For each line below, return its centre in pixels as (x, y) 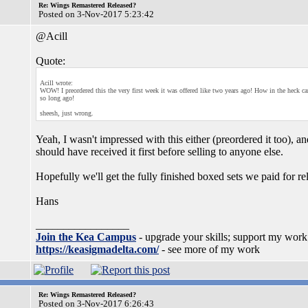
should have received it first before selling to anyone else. (159, 152)
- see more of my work (209, 249)
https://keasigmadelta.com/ (97, 249)
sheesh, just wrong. (67, 113)
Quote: (51, 61)
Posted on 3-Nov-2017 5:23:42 (96, 14)
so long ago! (57, 98)
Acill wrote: (56, 83)
